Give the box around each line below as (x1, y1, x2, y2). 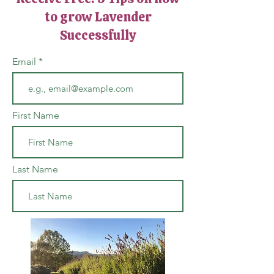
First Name (12, 109, 59, 122)
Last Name (12, 163, 58, 176)
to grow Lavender (44, 9, 152, 26)
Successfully (60, 27, 136, 44)
